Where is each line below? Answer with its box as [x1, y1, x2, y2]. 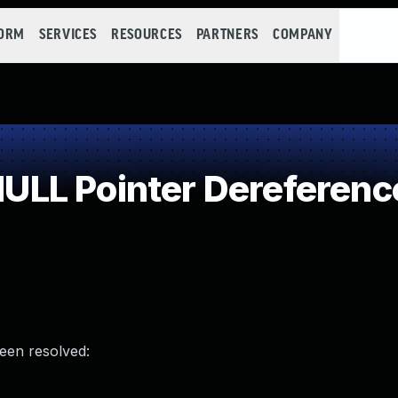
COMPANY [272, 28, 333, 43]
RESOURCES [111, 28, 182, 43]
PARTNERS [195, 28, 259, 43]
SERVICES [38, 28, 98, 43]
